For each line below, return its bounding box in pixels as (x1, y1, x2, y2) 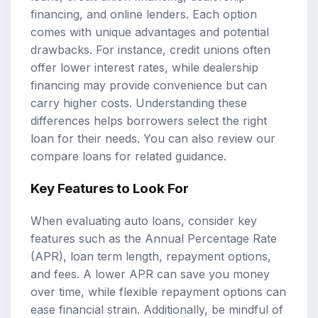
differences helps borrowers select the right (31, 113, 267, 128)
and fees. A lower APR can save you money (31, 267, 270, 282)
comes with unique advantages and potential (31, 24, 269, 39)
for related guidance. (111, 148, 226, 163)
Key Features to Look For (31, 180, 189, 197)
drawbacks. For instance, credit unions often (31, 42, 270, 57)
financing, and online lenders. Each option (31, 6, 257, 21)
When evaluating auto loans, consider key (31, 214, 257, 229)
